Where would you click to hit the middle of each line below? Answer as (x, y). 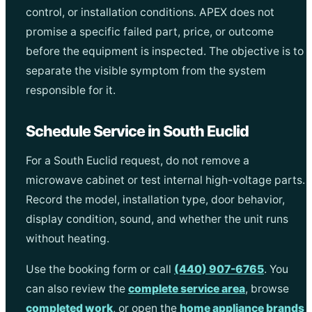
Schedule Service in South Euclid (137, 131)
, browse (267, 288)
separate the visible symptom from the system (146, 70)
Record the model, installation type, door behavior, (155, 199)
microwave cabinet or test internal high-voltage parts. (165, 180)
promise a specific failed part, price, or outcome (149, 31)
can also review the (77, 288)
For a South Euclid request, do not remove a (137, 160)
